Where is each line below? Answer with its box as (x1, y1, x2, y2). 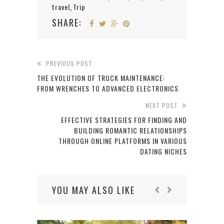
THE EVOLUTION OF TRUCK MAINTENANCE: (37, 72, 165, 83)
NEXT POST (145, 101, 178, 110)
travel (52, 1, 70, 12)
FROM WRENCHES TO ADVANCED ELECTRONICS (37, 83, 178, 94)
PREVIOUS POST (46, 59, 92, 68)
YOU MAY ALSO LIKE (52, 183, 135, 197)
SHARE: (52, 16, 81, 29)
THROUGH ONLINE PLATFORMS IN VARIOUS (58, 135, 187, 146)
